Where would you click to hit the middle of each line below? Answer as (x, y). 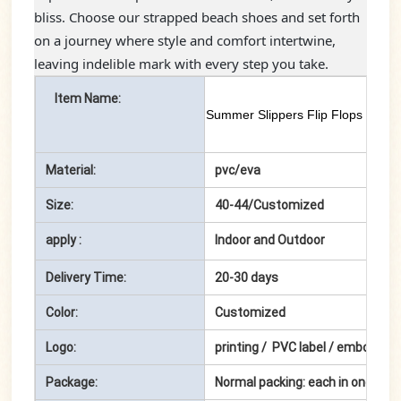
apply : (64, 240)
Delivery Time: (86, 278)
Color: (62, 313)
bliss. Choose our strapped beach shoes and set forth (197, 17)
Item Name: (88, 99)
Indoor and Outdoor (270, 240)
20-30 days (247, 278)
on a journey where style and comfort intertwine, (185, 41)
